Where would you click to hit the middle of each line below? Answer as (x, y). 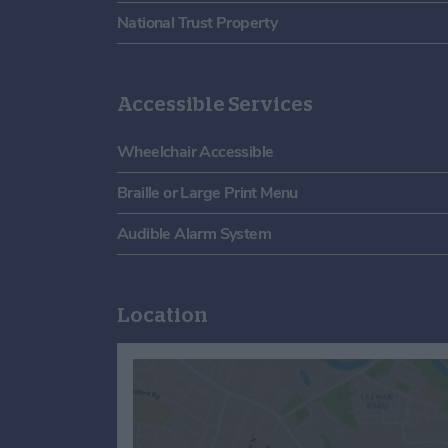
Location (162, 314)
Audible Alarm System (194, 233)
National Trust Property (197, 22)
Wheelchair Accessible (195, 151)
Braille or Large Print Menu (207, 192)
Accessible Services (215, 103)
